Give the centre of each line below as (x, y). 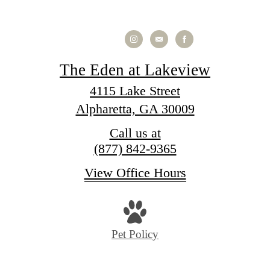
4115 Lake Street (135, 91)
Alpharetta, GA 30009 (135, 109)
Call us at (135, 133)
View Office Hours (135, 173)
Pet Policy (135, 234)
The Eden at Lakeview (135, 70)
